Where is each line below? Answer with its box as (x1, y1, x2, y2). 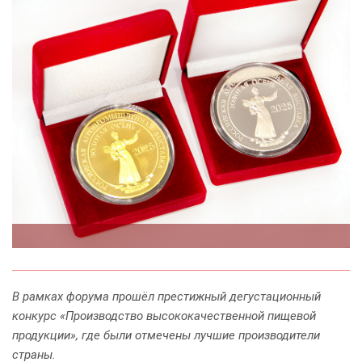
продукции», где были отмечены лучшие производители (12, 328, 320, 343)
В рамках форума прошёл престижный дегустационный (12, 289, 321, 305)
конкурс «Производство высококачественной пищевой (12, 309, 316, 324)
